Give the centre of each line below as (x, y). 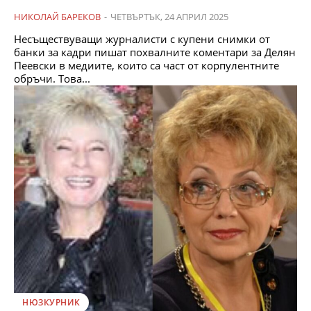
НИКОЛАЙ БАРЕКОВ (57, 16)
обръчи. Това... (52, 78)
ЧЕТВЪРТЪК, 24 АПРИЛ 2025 (169, 16)
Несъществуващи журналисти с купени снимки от (142, 39)
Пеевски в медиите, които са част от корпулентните (146, 65)
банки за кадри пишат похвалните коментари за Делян (155, 52)
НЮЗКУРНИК (51, 302)
